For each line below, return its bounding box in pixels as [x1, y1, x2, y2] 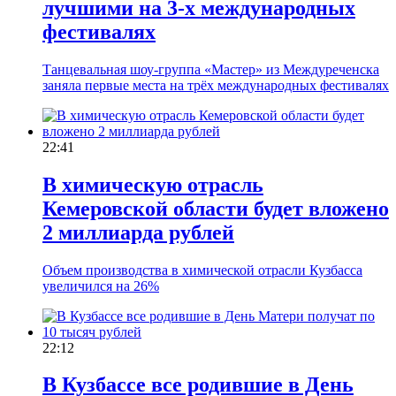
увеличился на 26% [42, 278, 159, 293]
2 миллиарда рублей [42, 220, 234, 244]
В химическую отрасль [42, 172, 263, 196]
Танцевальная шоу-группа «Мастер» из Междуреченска [42, 61, 379, 77]
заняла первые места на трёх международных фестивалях [42, 77, 389, 93]
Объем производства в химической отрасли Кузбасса [42, 262, 362, 278]
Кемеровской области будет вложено [42, 196, 389, 220]
